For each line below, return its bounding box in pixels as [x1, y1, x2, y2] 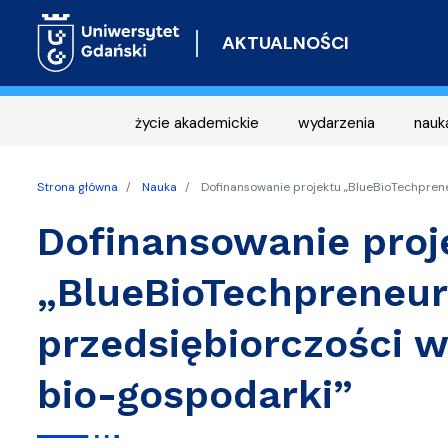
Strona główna [37, 179, 118, 195]
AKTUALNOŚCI [221, 30, 349, 55]
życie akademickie [135, 113, 259, 133]
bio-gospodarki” [37, 371, 353, 418]
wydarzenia [298, 113, 375, 133]
